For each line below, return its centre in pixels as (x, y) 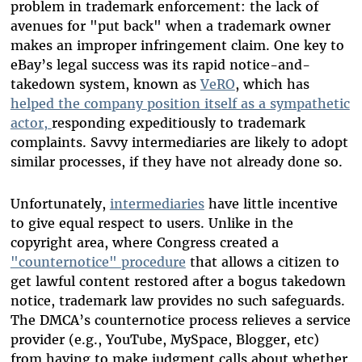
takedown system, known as (105, 84)
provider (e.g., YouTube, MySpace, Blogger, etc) (164, 340)
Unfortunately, (60, 204)
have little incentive (271, 204)
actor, (31, 123)
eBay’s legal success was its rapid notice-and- (160, 65)
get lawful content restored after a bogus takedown (178, 282)
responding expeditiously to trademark (178, 123)
